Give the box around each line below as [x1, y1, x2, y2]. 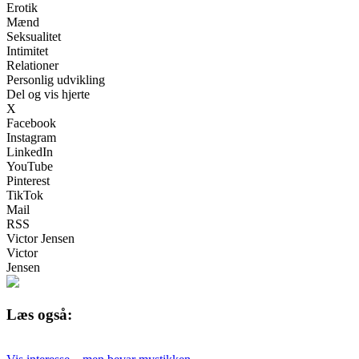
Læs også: [6, 305, 72, 323]
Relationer [6, 58, 58, 72]
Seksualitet [6, 29, 61, 43]
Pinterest [6, 173, 50, 188]
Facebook [6, 115, 56, 130]
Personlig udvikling [6, 72, 105, 87]
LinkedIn [6, 144, 53, 159]
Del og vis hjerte [6, 87, 90, 101]
